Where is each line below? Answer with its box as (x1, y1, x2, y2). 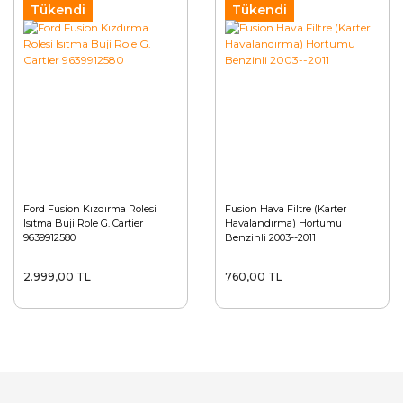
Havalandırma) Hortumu (225, 217, 342, 229)
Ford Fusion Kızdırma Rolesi (23, 202, 157, 215)
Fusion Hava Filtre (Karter (225, 202, 346, 215)
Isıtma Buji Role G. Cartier (23, 217, 143, 229)
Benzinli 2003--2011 (225, 231, 316, 244)
